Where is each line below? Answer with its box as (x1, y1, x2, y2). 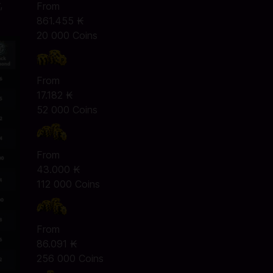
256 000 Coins (36, 252, 104, 264)
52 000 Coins (36, 104, 97, 116)
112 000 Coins (36, 178, 100, 190)
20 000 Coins (36, 29, 97, 41)
